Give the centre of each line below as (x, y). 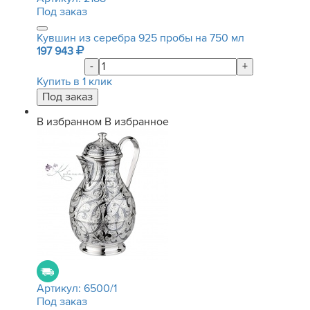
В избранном (69, 122)
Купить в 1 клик (74, 82)
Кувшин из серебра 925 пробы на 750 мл (140, 38)
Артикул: (60, 289)
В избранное (137, 122)
